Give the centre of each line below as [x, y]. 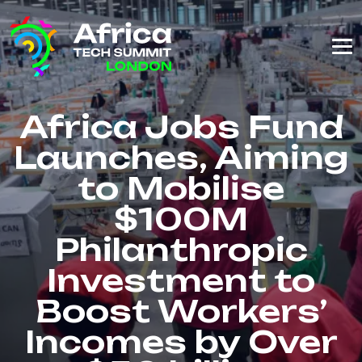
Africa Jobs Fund [181, 126]
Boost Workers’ [181, 311]
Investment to [181, 280]
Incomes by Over [181, 341]
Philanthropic [181, 249]
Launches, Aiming [181, 157]
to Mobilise [181, 188]
